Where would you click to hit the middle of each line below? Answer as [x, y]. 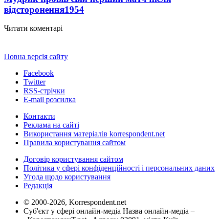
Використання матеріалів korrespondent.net [94, 134]
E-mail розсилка [50, 100]
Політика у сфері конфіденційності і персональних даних [119, 168]
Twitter [34, 82]
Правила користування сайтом [75, 143]
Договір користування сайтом [73, 159]
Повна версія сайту [36, 57]
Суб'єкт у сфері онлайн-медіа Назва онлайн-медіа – [109, 211]
